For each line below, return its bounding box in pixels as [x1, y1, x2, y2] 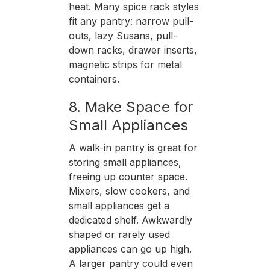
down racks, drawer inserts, [68, 43, 197, 56]
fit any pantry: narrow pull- [68, 14, 193, 27]
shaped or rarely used [68, 228, 170, 240]
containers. [68, 72, 119, 85]
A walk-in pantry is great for [68, 141, 198, 154]
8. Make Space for [68, 98, 193, 116]
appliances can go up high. [68, 242, 192, 255]
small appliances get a [68, 199, 169, 212]
